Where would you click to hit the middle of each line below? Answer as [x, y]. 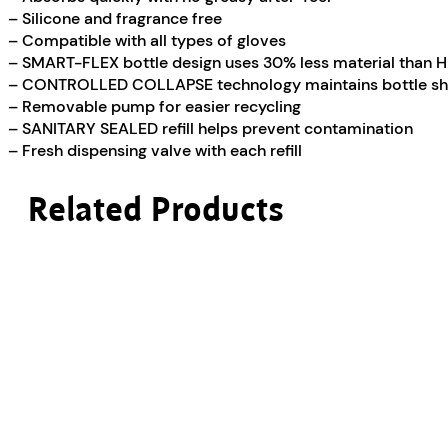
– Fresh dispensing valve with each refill [155, 151]
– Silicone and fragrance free [115, 19]
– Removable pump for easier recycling [154, 107]
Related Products [156, 212]
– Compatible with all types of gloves [147, 41]
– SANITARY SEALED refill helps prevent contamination [210, 129]
